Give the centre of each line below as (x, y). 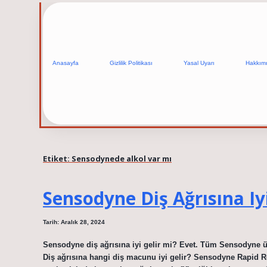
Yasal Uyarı (199, 63)
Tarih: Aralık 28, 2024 (74, 222)
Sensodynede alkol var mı (122, 158)
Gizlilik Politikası (131, 63)
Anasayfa (66, 63)
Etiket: (57, 158)
